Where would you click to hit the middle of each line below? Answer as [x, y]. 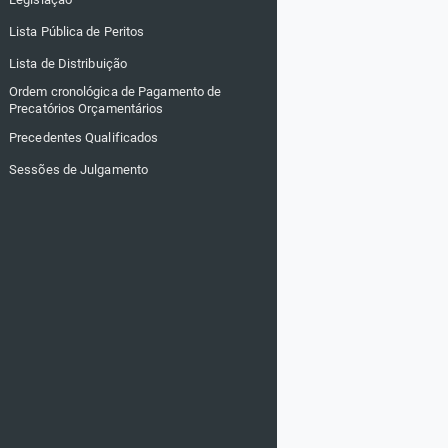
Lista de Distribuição [68, 63]
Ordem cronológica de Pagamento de [115, 91]
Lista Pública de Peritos [77, 31]
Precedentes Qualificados [84, 137]
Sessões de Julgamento [79, 169]
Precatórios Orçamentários [86, 108]
